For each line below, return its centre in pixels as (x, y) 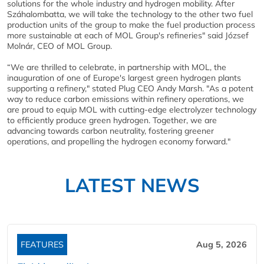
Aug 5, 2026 (222, 245)
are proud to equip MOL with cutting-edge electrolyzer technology (132, 110)
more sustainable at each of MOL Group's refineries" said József (128, 35)
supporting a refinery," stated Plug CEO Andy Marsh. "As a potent (130, 88)
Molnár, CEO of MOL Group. (60, 46)
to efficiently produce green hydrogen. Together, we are (112, 120)
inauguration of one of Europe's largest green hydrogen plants (124, 78)
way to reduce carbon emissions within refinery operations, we (126, 99)
